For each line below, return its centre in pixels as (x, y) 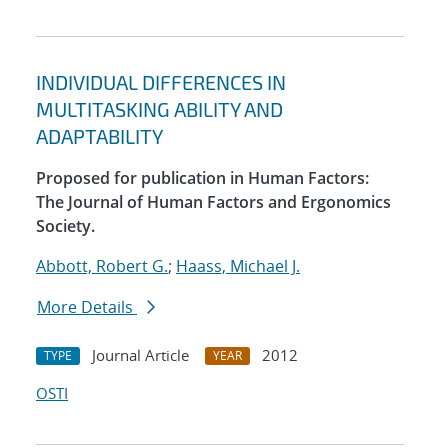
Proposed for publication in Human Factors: (202, 178)
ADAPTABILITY (99, 136)
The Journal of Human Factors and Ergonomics (213, 202)
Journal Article (140, 355)
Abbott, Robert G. (102, 266)
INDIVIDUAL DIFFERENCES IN (161, 82)
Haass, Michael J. (238, 266)
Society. (65, 226)
